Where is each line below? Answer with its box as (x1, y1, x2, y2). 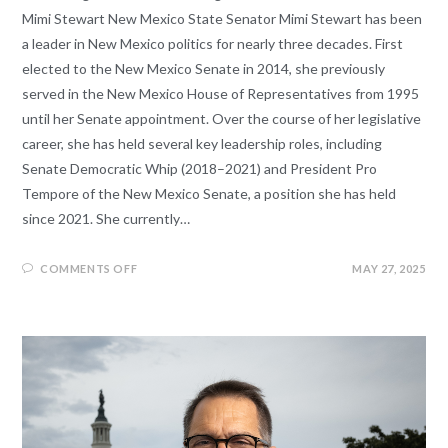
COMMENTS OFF (40, 262, 138, 276)
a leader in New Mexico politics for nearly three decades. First (22, 35, 404, 53)
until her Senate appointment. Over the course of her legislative (22, 110, 422, 128)
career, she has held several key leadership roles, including (22, 135, 383, 153)
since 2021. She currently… (22, 210, 191, 228)
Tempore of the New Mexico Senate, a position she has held (22, 185, 397, 203)
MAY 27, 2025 (352, 262, 426, 276)
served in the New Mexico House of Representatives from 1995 (22, 85, 420, 103)
